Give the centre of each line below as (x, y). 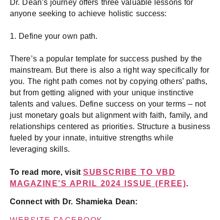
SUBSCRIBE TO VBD (129, 172)
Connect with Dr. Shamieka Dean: (74, 202)
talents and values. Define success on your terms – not (108, 104)
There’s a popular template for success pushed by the (106, 58)
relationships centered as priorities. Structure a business (110, 126)
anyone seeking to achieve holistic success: (88, 13)
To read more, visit (46, 172)
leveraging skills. (40, 149)
